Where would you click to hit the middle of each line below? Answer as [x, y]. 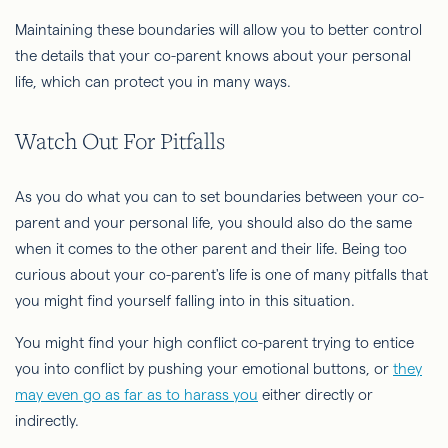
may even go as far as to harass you [136, 394]
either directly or [315, 394]
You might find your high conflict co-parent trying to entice [214, 342]
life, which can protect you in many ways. [153, 81]
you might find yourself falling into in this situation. [185, 300]
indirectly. [47, 420]
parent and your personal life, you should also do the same [213, 222]
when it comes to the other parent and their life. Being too [211, 248]
